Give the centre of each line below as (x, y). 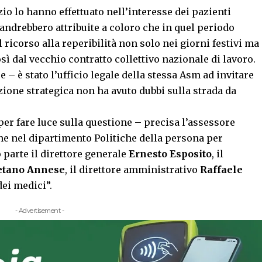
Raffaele (221, 169)
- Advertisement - (39, 210)
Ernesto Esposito (170, 154)
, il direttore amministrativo (132, 169)
